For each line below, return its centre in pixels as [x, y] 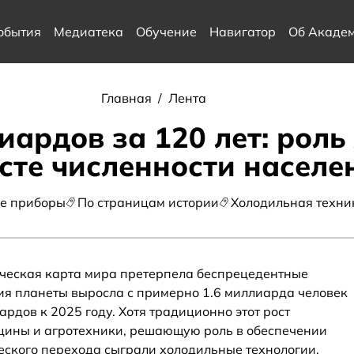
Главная [128, 98]
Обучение [166, 32]
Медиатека [88, 32]
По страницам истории [148, 202]
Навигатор [242, 32]
